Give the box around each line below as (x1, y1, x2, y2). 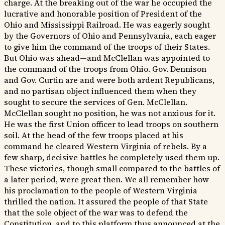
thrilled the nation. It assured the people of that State (4, 196, 208, 207)
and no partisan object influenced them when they (4, 85, 196, 97)
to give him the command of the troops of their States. (4, 41, 210, 53)
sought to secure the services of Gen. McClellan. (4, 96, 187, 108)
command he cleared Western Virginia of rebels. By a (4, 141, 207, 152)
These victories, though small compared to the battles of (4, 163, 220, 174)
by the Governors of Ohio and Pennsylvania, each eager (4, 30, 216, 42)
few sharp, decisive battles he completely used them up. (4, 152, 219, 163)
